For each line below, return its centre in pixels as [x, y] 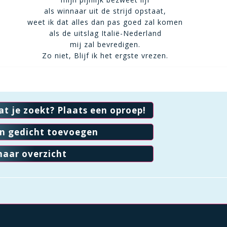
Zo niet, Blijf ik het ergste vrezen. [105, 55]
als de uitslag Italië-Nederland [105, 33]
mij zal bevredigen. [105, 44]
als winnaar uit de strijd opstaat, [105, 11]
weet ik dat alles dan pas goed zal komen [105, 22]
